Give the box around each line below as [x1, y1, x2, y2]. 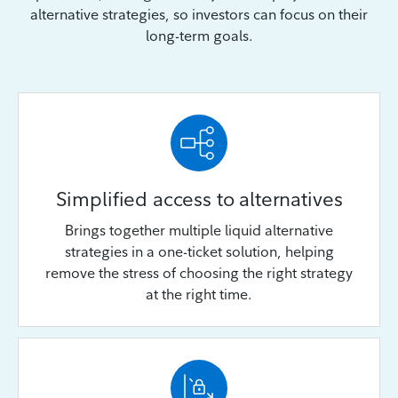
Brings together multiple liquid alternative [65, 220, 333, 239]
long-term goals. [145, 26, 253, 44]
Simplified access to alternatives [55, 186, 343, 211]
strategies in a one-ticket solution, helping [64, 242, 334, 260]
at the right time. [146, 284, 252, 303]
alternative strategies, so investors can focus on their [30, 4, 368, 23]
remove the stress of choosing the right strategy [45, 263, 353, 282]
